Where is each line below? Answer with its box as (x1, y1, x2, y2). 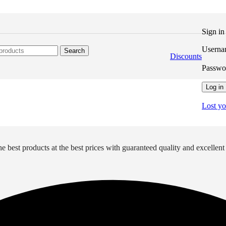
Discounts (170, 52, 202, 61)
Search (64, 46, 85, 54)
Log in (206, 83, 223, 91)
